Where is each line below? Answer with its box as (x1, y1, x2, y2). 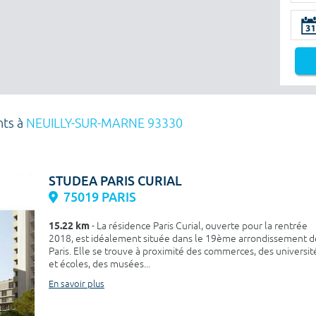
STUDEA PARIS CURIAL (49, 173, 182, 189)
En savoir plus (49, 279, 104, 290)
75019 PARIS (63, 189, 136, 205)
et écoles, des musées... (49, 258, 150, 270)
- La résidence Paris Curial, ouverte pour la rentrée (90, 220, 308, 232)
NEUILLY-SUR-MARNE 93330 (26, 116, 183, 131)
